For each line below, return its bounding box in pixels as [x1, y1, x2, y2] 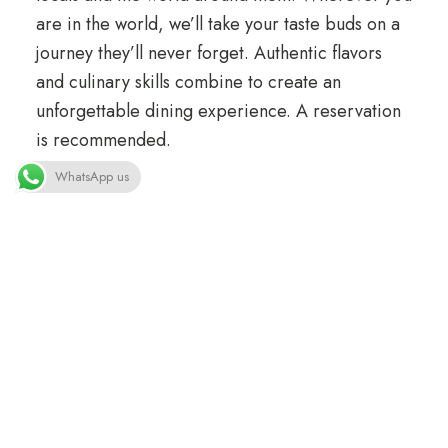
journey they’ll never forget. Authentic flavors [35, 39, 382, 66]
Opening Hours [35, 389, 191, 417]
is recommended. [35, 126, 176, 153]
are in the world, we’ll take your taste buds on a [35, 10, 400, 37]
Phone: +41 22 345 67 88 [63, 265, 243, 289]
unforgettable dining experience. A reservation [35, 97, 401, 124]
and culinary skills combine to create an [35, 68, 341, 95]
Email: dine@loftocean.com [63, 312, 246, 336]
